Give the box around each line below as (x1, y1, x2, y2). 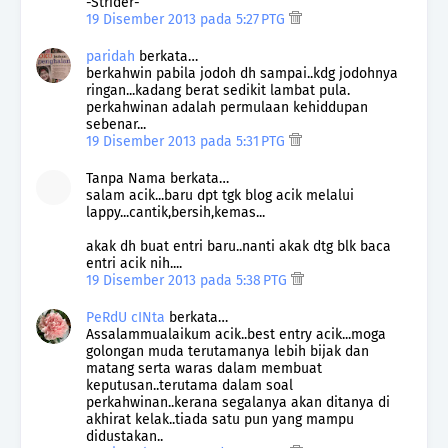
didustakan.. (86, 427, 163, 445)
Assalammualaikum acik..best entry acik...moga (86, 325, 386, 343)
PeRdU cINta (86, 308, 165, 326)
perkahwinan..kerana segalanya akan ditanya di (86, 393, 390, 411)
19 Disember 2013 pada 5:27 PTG (86, 10, 289, 28)
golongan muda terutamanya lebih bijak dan (86, 342, 369, 360)
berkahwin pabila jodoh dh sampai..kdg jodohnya (86, 64, 398, 82)
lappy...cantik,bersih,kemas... (86, 203, 265, 221)
